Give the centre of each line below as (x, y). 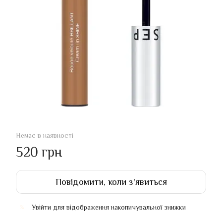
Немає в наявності (45, 136)
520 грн (39, 152)
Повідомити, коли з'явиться (111, 182)
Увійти (41, 207)
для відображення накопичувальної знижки (118, 207)
